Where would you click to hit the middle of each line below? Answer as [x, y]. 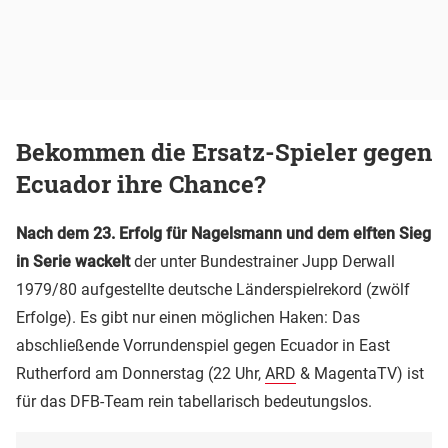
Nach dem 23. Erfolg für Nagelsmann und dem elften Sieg [223, 233]
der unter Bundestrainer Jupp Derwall [262, 261]
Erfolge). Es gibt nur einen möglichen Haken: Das [188, 317]
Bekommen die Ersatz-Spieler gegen [224, 151]
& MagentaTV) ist [360, 373]
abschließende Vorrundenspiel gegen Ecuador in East [203, 345]
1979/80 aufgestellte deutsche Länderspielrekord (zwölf [213, 289]
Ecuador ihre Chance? [141, 183]
